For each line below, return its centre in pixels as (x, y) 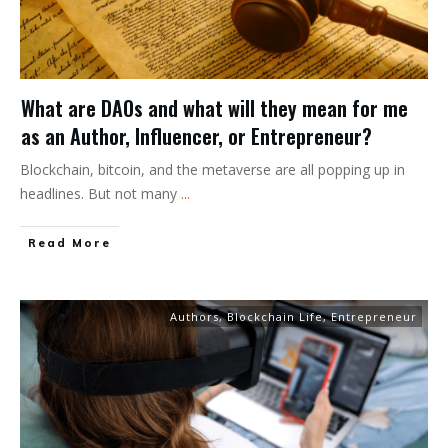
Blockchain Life (275, 316)
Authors (194, 316)
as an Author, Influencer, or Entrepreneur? (196, 135)
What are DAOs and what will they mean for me (214, 107)
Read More (69, 242)
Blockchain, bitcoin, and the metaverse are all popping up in (212, 169)
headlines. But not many (100, 193)
